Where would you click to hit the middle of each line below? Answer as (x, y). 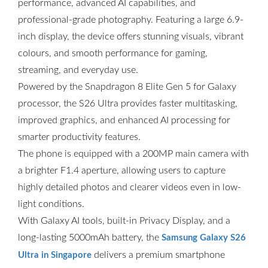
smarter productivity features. (79, 137)
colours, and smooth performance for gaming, (113, 53)
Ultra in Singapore (55, 255)
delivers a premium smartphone (158, 255)
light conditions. (51, 204)
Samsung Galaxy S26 (204, 238)
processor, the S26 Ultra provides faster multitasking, (128, 103)
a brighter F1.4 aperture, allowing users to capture (122, 170)
